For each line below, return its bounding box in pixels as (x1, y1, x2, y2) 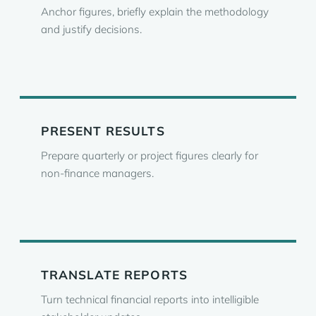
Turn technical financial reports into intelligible (41, 293, 259, 306)
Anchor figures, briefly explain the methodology (41, 5, 269, 18)
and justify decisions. (41, 23, 142, 36)
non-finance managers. (41, 166, 154, 180)
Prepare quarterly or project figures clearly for (41, 149, 258, 162)
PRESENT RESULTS (41, 123, 165, 138)
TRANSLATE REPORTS (41, 267, 188, 282)
